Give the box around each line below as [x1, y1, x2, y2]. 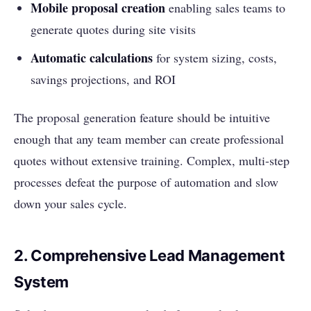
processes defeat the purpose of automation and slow [14, 174, 278, 191]
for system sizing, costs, [153, 49, 277, 67]
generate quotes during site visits [31, 21, 196, 38]
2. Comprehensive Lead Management [14, 246, 285, 265]
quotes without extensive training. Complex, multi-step [14, 152, 289, 169]
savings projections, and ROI [31, 71, 176, 88]
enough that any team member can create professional [14, 131, 284, 148]
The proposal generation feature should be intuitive [14, 109, 270, 126]
